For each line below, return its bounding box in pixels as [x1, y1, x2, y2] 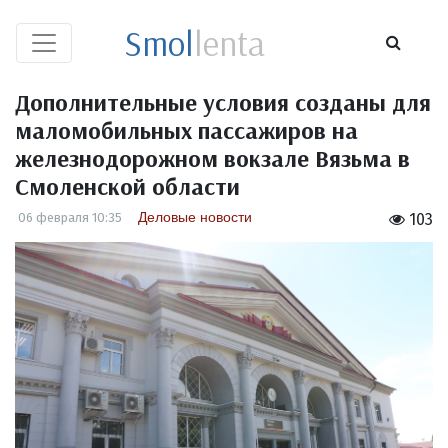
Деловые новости [138, 209, 252, 225]
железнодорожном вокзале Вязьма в [15, 143, 410, 173]
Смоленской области [15, 171, 240, 201]
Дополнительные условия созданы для [15, 87, 431, 117]
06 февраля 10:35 [18, 210, 122, 225]
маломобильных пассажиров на [15, 115, 358, 145]
